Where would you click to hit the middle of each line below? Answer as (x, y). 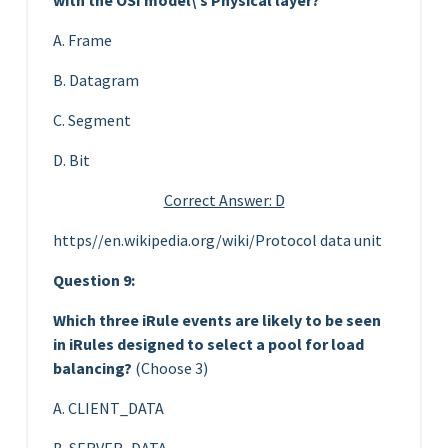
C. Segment (92, 119)
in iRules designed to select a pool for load (208, 343)
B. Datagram (96, 79)
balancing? (92, 367)
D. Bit (71, 159)
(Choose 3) (170, 367)
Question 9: (94, 279)
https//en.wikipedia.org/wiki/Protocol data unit (217, 239)
